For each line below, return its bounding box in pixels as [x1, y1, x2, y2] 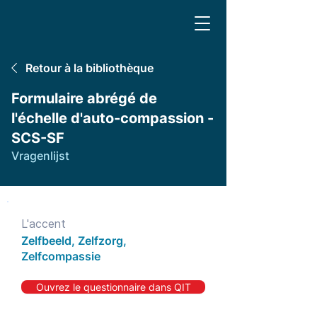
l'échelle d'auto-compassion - [11, 110, 214, 127]
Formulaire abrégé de [11, 90, 157, 107]
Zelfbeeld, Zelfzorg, [21, 234, 127, 248]
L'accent [21, 217, 66, 231]
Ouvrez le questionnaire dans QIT [35, 281, 191, 293]
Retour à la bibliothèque [25, 61, 154, 75]
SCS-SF [11, 129, 64, 146]
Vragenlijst [11, 149, 69, 163]
